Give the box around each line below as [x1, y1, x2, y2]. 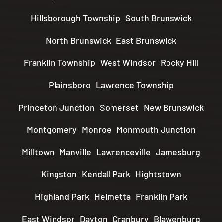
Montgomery [26, 124, 77, 135]
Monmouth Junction [116, 124, 196, 135]
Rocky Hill [160, 57, 199, 68]
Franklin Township [23, 57, 95, 68]
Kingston [41, 168, 77, 180]
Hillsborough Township [30, 12, 120, 24]
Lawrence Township [95, 79, 174, 91]
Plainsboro [48, 79, 91, 91]
